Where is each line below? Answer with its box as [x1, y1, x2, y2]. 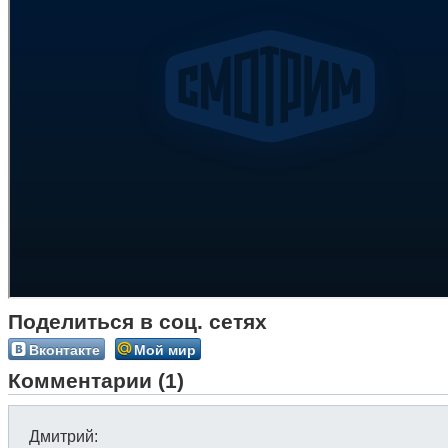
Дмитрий [29, 428, 94, 445]
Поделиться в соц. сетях [8, 310, 267, 333]
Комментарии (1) [8, 369, 184, 392]
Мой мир [134, 339, 196, 359]
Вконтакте [29, 339, 100, 359]
